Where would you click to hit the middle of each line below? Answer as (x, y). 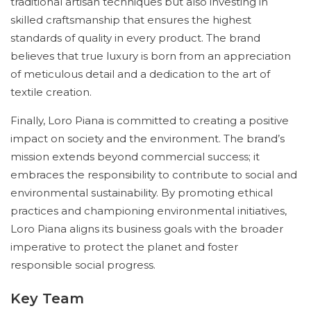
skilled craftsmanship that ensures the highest (131, 20)
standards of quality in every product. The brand (135, 38)
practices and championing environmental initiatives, (149, 211)
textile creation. (51, 92)
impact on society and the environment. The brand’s (148, 138)
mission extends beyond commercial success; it (135, 157)
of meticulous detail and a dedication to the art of (140, 74)
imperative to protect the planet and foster (124, 247)
